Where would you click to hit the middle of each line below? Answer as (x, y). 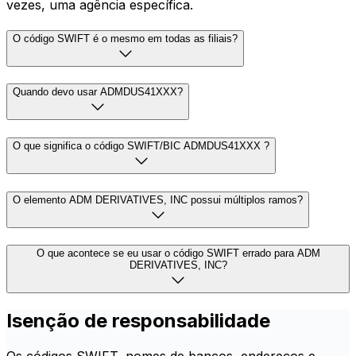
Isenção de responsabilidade (138, 321)
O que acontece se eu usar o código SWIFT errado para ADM (178, 253)
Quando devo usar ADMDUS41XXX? (98, 92)
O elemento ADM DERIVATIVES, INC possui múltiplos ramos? (158, 199)
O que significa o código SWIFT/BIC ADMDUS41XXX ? (141, 145)
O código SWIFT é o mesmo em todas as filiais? (125, 38)
